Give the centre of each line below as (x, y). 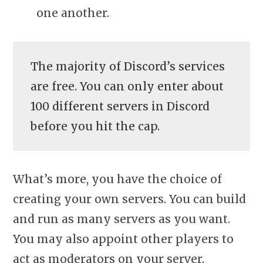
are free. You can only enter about (127, 86)
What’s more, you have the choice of (117, 179)
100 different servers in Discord (120, 106)
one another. (73, 13)
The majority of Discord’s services (128, 66)
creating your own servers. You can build (129, 199)
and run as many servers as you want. (122, 219)
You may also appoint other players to (123, 239)
